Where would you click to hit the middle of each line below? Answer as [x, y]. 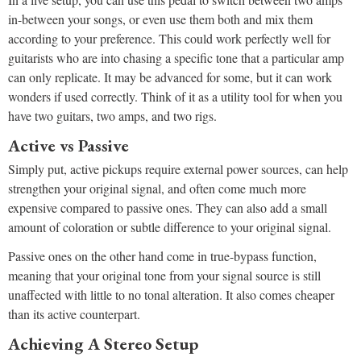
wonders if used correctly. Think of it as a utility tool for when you [175, 97]
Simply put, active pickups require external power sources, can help [178, 169]
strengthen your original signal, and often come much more [157, 189]
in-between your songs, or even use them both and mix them [160, 19]
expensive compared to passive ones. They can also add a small [168, 208]
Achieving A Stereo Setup [103, 344]
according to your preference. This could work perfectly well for [169, 39]
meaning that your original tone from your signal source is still [164, 276]
